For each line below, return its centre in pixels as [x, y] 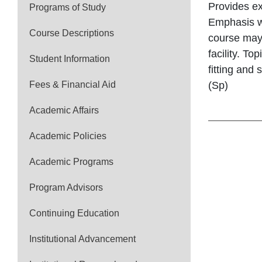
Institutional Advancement [82, 239]
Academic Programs [71, 162]
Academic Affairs [64, 110]
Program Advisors [66, 187]
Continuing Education [74, 213]
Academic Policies [68, 136]
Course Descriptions [72, 33]
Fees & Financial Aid [73, 85]
